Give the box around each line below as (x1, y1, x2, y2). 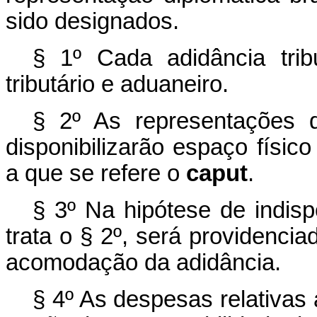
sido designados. (6, 8, 179, 34)
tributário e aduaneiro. (6, 71, 229, 97)
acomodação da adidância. (6, 250, 281, 275)
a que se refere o (6, 161, 186, 186)
